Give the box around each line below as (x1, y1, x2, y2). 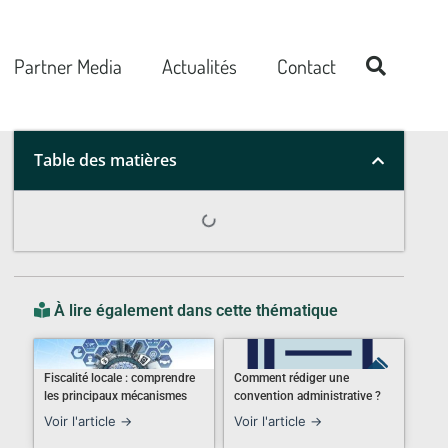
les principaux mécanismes (44, 389, 187, 403)
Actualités (161, 52, 237, 79)
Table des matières (34, 149, 177, 171)
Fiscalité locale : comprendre (44, 371, 195, 385)
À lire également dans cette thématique (54, 301, 338, 320)
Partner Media (13, 52, 122, 79)
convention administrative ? (234, 389, 381, 403)
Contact (276, 52, 336, 79)
